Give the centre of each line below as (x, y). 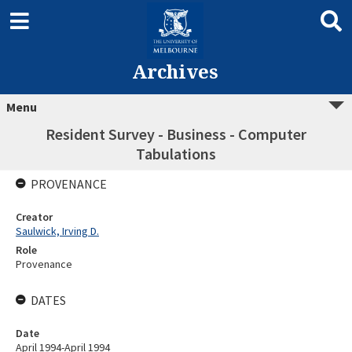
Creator (34, 217)
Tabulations (176, 154)
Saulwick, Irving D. (57, 231)
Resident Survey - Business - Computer (176, 134)
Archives (175, 71)
